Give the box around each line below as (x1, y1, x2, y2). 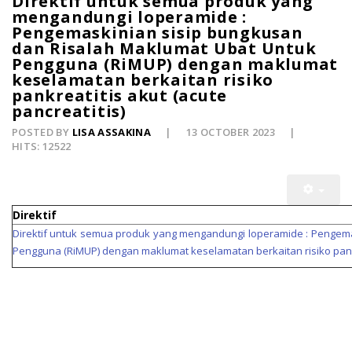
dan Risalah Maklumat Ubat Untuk (12, 38, 317, 60)
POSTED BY (12, 125, 72, 140)
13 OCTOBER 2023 (185, 125, 278, 140)
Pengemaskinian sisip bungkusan (12, 22, 303, 44)
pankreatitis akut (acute (12, 85, 227, 107)
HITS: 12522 (12, 139, 71, 154)
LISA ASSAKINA (71, 125, 152, 140)
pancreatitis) (12, 101, 126, 123)
